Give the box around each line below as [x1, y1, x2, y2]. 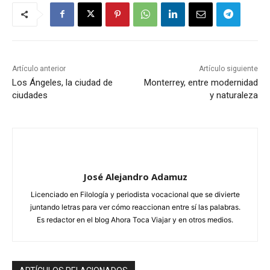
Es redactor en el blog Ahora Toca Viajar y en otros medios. [37, 215, 233, 224]
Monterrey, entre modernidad [143, 77, 258, 88]
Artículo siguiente [198, 64, 258, 73]
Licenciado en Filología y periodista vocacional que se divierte [30, 189, 240, 199]
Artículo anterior [12, 64, 66, 73]
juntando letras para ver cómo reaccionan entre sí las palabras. [30, 202, 240, 212]
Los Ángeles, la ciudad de [12, 77, 113, 88]
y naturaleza [209, 89, 258, 101]
